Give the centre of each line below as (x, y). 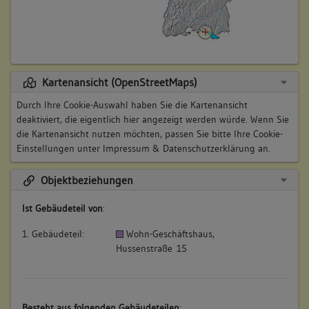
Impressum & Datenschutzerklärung (180, 148)
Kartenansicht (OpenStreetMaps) (118, 82)
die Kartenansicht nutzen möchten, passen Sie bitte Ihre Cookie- (150, 133)
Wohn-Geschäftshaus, (171, 233)
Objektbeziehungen (85, 180)
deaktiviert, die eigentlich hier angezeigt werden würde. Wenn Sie (153, 119)
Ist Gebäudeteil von (62, 208)
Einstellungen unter (60, 148)
